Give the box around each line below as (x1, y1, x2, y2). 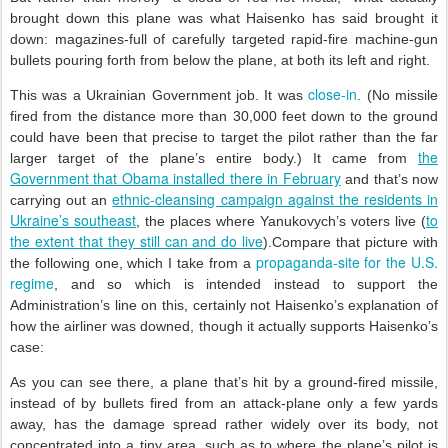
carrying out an (10, 192, 113, 208)
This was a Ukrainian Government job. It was (10, 87, 309, 103)
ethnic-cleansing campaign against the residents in (112, 189, 438, 209)
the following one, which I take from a (10, 255, 256, 271)
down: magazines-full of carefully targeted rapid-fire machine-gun (10, 31, 438, 47)
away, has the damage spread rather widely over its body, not (10, 416, 438, 432)
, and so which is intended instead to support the (54, 276, 438, 292)
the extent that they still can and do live (10, 231, 264, 251)
